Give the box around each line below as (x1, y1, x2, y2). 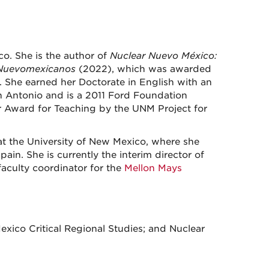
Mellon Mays (124, 162, 182, 174)
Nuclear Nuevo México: (109, 50, 217, 61)
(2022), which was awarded (78, 63, 211, 74)
